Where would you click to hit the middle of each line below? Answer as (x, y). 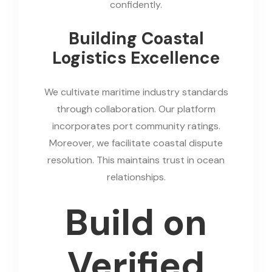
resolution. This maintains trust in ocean (136, 160)
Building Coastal (136, 38)
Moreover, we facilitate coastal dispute (136, 143)
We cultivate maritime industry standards (136, 92)
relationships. (136, 177)
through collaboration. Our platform (136, 109)
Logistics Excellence (136, 58)
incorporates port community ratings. (136, 126)
